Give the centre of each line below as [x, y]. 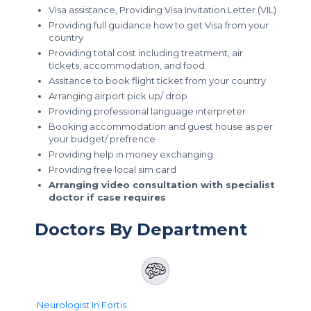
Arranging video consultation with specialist [162, 185]
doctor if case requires [107, 197]
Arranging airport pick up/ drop [118, 96]
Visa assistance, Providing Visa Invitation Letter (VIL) [162, 10]
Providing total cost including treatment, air [146, 53]
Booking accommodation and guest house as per [161, 126]
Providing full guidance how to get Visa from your [159, 25]
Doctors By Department [141, 229]
